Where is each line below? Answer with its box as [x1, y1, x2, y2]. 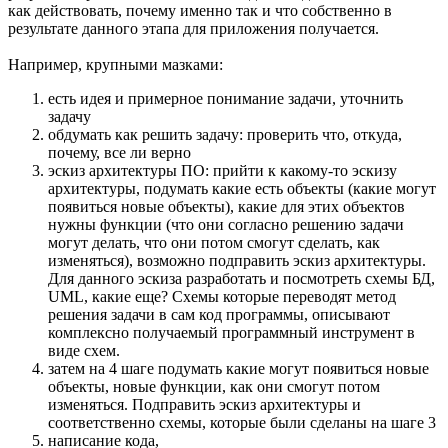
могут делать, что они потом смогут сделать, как [48, 233, 380, 251]
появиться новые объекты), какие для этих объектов [48, 197, 405, 215]
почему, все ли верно [48, 143, 191, 161]
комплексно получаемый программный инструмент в [48, 323, 415, 341]
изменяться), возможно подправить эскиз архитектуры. [48, 251, 426, 269]
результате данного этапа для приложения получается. [8, 19, 379, 37]
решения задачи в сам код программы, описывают [48, 305, 390, 323]
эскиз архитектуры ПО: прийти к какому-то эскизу [48, 161, 397, 179]
